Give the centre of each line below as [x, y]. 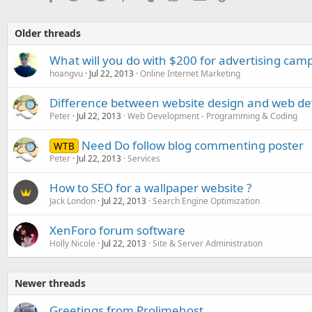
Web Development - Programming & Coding [212, 116]
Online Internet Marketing [190, 73]
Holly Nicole [72, 243]
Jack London [72, 201]
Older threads [48, 33]
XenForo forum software [117, 230]
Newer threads [50, 283]
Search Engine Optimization [206, 201]
